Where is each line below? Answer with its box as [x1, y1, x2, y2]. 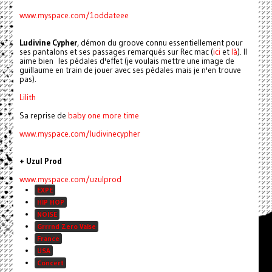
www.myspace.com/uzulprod [19, 174, 121, 185]
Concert [36, 257, 64, 267]
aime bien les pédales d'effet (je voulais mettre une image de [19, 55, 234, 66]
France [36, 233, 59, 243]
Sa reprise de [19, 110, 68, 121]
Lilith [19, 92, 36, 103]
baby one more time [67, 110, 139, 121]
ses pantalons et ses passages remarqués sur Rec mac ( [19, 46, 213, 57]
